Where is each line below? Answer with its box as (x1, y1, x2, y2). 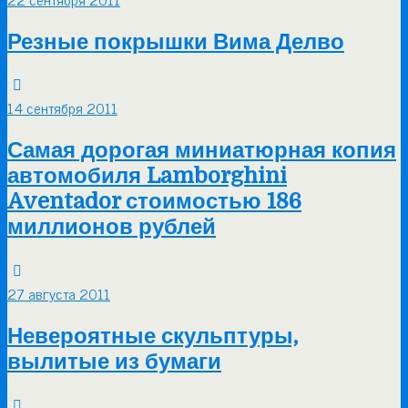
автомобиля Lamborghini (7, 163, 287, 189)
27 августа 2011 (7, 281, 110, 306)
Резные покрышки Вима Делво (7, 28, 344, 55)
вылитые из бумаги (7, 349, 221, 375)
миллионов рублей (7, 214, 216, 240)
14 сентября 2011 (7, 96, 117, 120)
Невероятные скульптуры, (7, 323, 298, 350)
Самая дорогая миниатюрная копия (7, 138, 396, 164)
